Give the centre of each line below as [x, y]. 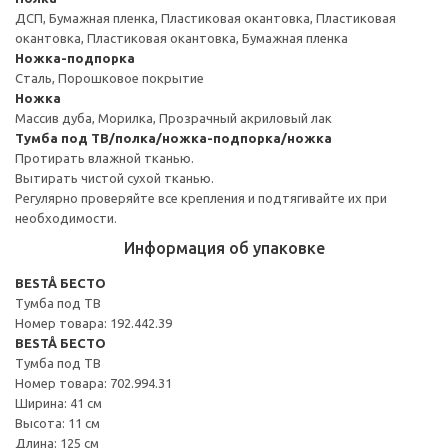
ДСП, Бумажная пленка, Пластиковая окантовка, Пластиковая [205, 17]
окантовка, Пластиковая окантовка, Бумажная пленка [181, 37]
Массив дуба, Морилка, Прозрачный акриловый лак [173, 117]
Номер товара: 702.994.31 [93, 382]
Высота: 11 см [57, 422]
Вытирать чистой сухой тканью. [114, 177]
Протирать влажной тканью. [104, 157]
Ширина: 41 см [58, 402]
